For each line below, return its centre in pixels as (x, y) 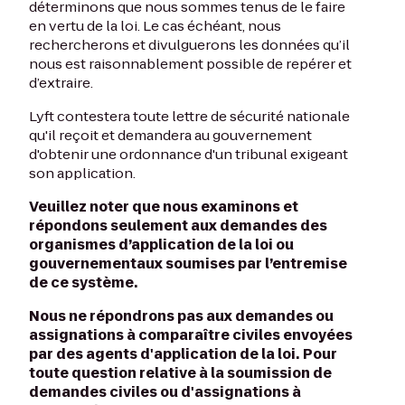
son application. (82, 173)
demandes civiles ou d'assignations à (165, 392)
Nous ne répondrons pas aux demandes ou (181, 316)
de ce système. (86, 283)
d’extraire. (61, 83)
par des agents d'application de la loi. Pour (183, 354)
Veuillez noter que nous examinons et (164, 207)
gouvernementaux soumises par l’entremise (188, 264)
